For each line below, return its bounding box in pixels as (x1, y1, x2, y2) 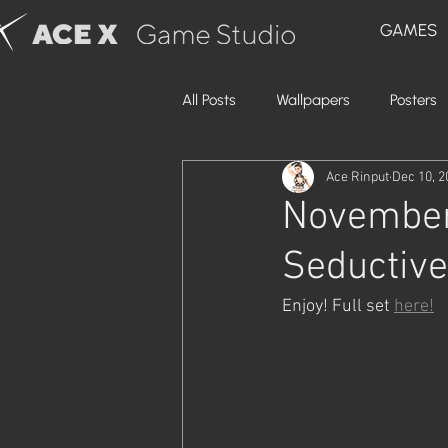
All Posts (182, 91, 236, 109)
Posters (390, 91, 437, 109)
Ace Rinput (326, 168, 389, 186)
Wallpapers (276, 91, 350, 109)
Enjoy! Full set (282, 296, 394, 317)
